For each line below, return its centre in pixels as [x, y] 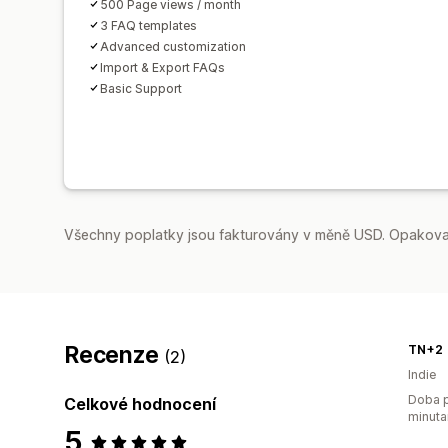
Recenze [114, 354]
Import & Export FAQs [162, 67]
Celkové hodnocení [140, 403]
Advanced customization [173, 46]
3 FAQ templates [148, 25]
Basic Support [141, 88]
